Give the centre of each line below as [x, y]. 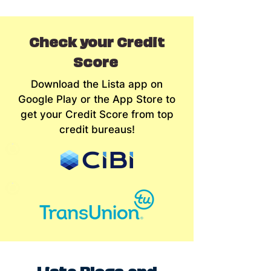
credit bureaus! [97, 129]
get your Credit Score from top [97, 114]
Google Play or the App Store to [97, 99]
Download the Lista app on [97, 84]
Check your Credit [97, 41]
